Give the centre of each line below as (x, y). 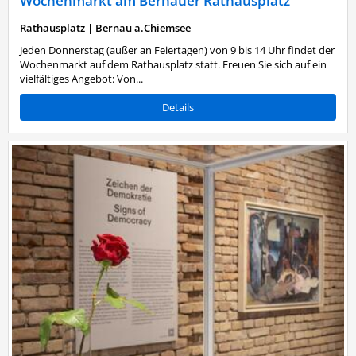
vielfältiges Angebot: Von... (81, 79)
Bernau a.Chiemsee (143, 28)
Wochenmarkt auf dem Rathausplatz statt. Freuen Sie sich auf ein (173, 64)
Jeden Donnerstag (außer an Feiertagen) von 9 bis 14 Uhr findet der (177, 50)
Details (178, 107)
